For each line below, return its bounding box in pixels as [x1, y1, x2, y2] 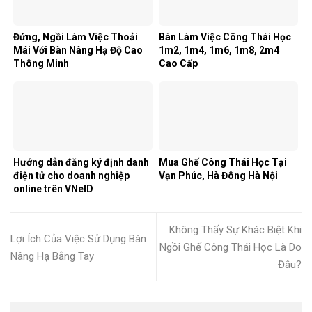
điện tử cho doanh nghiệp [13, 170, 130, 182]
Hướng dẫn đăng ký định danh [13, 157, 149, 169]
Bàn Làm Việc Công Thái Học [159, 31, 291, 42]
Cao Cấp [159, 57, 198, 69]
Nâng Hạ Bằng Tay [10, 249, 94, 263]
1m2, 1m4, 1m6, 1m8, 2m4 [159, 44, 279, 56]
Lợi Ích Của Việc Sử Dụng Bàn [10, 232, 146, 245]
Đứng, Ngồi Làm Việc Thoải [13, 31, 138, 42]
